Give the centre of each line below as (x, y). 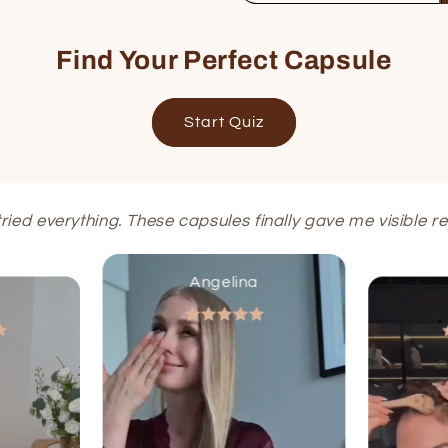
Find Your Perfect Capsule (224, 60)
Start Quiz (224, 122)
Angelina (224, 282)
